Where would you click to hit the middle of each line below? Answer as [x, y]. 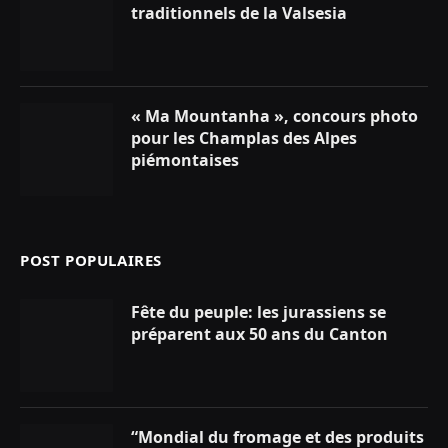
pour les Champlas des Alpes [244, 138]
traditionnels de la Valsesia [239, 13]
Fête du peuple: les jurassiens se [258, 312]
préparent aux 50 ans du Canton [259, 334]
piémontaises [185, 160]
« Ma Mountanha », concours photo [274, 116]
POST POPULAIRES [91, 260]
